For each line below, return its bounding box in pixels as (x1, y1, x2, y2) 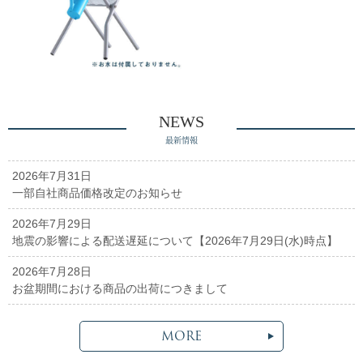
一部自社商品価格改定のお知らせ (12, 186, 182, 199)
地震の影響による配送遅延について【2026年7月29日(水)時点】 (12, 233, 338, 247)
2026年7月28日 (12, 264, 92, 278)
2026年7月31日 (12, 169, 92, 182)
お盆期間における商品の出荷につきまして (12, 281, 228, 295)
